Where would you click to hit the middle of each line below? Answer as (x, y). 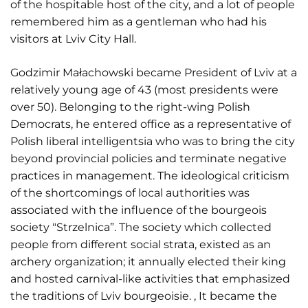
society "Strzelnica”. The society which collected (141, 227)
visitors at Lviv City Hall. (73, 38)
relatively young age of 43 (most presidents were (144, 89)
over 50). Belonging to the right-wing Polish (130, 107)
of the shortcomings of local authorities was (130, 192)
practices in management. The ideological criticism (150, 175)
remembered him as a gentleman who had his (139, 21)
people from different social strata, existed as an (141, 244)
